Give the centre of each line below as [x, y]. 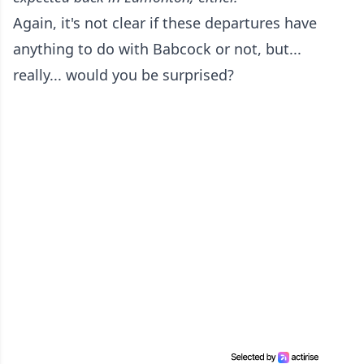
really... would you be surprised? [123, 74]
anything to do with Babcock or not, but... [157, 48]
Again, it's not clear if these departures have [165, 22]
